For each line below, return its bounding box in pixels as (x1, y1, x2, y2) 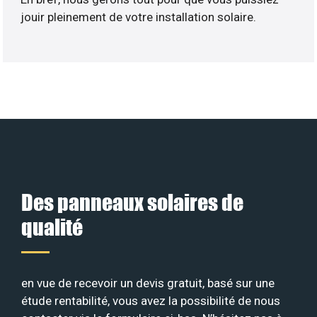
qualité (21, 213, 83, 240)
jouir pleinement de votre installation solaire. (21, 10, 257, 25)
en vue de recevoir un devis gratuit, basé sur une (21, 275, 275, 290)
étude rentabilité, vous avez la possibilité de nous (21, 293, 280, 308)
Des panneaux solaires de (21, 188, 243, 215)
